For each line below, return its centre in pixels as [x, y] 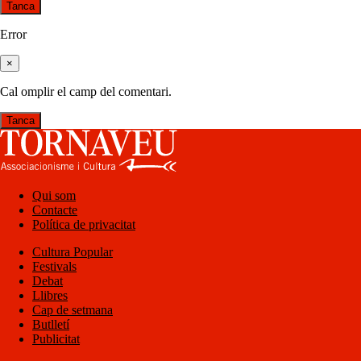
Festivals [54, 267]
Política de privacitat [84, 225]
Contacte [55, 210]
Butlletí [51, 325]
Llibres [50, 296]
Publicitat [56, 339]
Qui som [54, 196]
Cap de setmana [73, 310]
